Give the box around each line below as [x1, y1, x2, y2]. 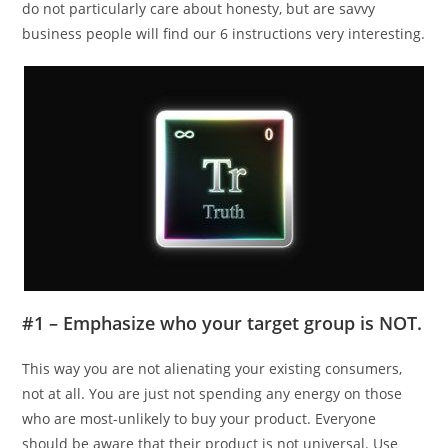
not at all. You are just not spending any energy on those [22, 384, 403, 404]
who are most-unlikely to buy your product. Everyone [22, 409, 377, 429]
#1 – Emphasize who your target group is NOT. [22, 311, 423, 336]
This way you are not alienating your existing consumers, [22, 359, 403, 379]
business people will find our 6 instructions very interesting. [22, 24, 426, 44]
